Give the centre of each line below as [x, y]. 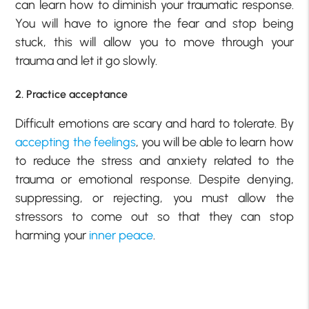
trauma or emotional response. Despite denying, [154, 179]
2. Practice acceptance [72, 94]
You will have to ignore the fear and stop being [154, 23]
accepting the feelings [76, 142]
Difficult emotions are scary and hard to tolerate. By [154, 123]
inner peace [121, 235]
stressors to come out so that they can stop [154, 216]
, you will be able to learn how [215, 142]
